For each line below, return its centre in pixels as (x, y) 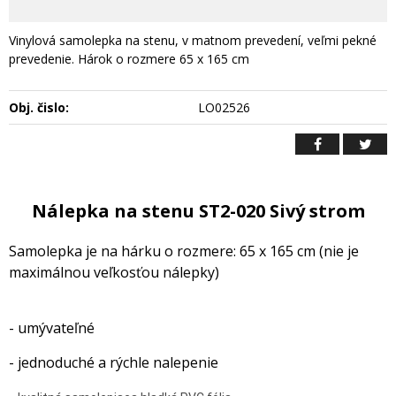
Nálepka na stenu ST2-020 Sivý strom (198, 211)
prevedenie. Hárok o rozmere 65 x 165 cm (129, 59)
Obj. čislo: (39, 108)
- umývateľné (52, 328)
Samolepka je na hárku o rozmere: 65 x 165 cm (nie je (184, 251)
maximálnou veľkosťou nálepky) (116, 273)
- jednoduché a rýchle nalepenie (114, 363)
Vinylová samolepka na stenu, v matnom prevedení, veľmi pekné (193, 41)
